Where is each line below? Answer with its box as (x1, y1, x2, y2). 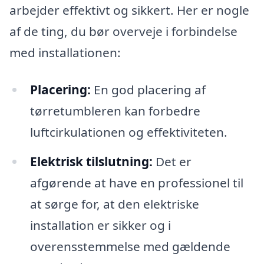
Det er (152, 153, 192, 170)
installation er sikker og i (29, 217, 171, 234)
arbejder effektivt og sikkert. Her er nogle (9, 1, 249, 18)
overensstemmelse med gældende (29, 238, 230, 255)
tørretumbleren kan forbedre (29, 103, 200, 120)
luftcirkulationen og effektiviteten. (29, 124, 227, 141)
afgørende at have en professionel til (29, 174, 243, 192)
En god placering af (90, 81, 206, 98)
